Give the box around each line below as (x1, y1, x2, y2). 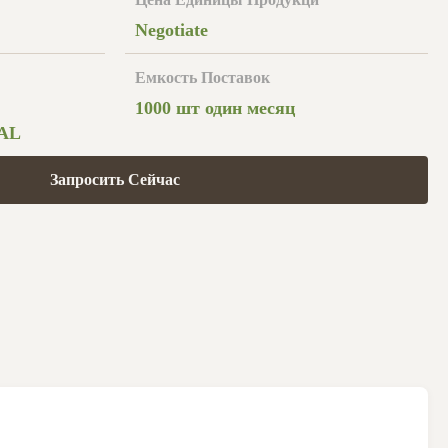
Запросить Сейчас (49, 171, 180, 188)
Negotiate (134, 20, 208, 40)
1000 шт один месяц (134, 98, 295, 118)
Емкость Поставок (134, 69, 270, 86)
